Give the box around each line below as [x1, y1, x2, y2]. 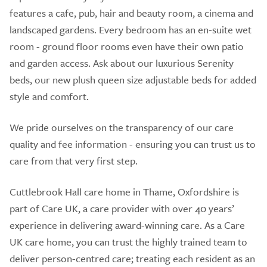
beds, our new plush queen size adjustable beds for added [10, 72, 256, 87]
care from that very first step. [10, 153, 138, 168]
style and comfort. [10, 88, 89, 104]
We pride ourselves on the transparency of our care [10, 119, 234, 135]
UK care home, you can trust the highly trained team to [10, 234, 247, 249]
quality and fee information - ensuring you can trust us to [10, 136, 256, 151]
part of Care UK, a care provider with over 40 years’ [10, 200, 234, 216]
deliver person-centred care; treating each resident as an [10, 250, 255, 266]
